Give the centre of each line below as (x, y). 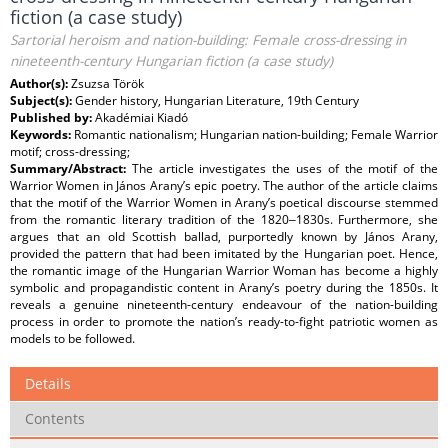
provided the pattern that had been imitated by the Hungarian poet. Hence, (224, 254)
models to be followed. (72, 339)
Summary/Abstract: (71, 169)
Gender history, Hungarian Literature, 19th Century (217, 101)
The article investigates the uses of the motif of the (285, 169)
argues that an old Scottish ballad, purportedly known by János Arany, (224, 237)
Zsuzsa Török (107, 84)
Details (48, 384)
